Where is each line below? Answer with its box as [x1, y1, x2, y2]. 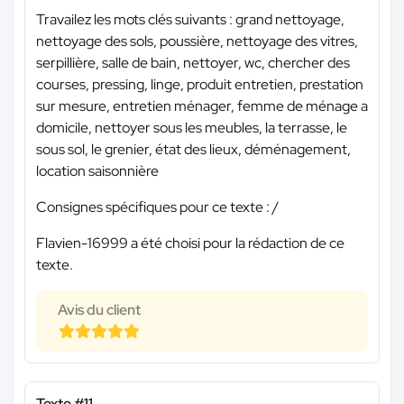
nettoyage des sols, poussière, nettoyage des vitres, [36, 31, 358, 50]
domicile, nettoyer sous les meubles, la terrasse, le [36, 117, 347, 137]
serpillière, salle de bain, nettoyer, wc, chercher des [36, 52, 350, 72]
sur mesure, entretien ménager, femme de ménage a [36, 96, 368, 115]
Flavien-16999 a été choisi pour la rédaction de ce [36, 233, 344, 252]
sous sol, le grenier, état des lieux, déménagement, [36, 139, 351, 159]
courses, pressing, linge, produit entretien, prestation [36, 74, 363, 94]
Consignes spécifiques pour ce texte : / [36, 197, 279, 216]
